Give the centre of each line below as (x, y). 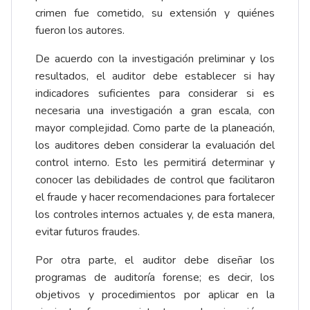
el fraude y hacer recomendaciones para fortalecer (155, 198)
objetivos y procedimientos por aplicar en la (155, 295)
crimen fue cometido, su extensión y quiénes (155, 13)
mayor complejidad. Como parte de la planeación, (155, 128)
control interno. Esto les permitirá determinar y (155, 163)
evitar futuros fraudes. (88, 232)
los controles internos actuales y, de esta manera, (155, 215)
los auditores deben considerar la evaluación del (155, 146)
